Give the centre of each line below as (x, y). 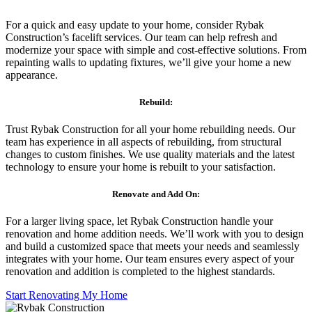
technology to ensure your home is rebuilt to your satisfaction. (141, 166)
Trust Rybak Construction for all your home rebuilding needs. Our (150, 129)
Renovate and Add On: (156, 194)
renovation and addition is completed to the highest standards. (140, 272)
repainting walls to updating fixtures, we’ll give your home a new (149, 62)
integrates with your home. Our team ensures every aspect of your (150, 259)
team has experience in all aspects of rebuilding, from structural (143, 141)
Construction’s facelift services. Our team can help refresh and (141, 37)
